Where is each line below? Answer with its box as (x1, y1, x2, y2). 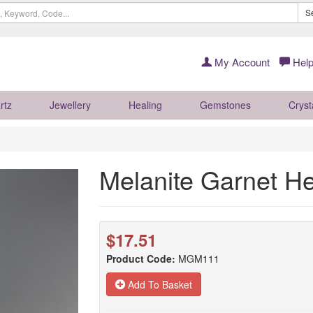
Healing (129, 98, 162, 112)
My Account (212, 54, 270, 69)
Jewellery (50, 98, 91, 112)
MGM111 (177, 252, 219, 265)
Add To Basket (124, 277, 192, 291)
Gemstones (200, 98, 251, 112)
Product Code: (105, 252, 175, 265)
